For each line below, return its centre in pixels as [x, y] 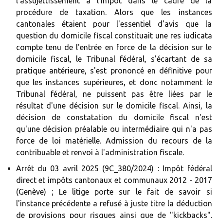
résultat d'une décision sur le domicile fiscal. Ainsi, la [114, 106]
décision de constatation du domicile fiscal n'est [114, 117]
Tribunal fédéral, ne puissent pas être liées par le [114, 94]
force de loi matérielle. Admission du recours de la [114, 141]
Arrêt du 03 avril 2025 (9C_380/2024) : [89, 168]
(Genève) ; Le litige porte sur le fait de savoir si [114, 192]
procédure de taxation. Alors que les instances [114, 12]
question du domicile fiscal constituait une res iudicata [114, 36]
